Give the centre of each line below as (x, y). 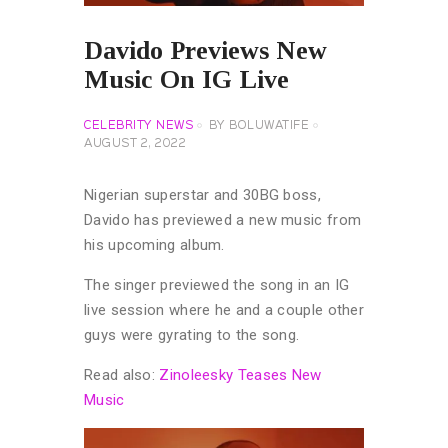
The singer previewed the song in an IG (217, 284)
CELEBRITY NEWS (138, 125)
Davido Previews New (205, 51)
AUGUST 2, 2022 (135, 143)
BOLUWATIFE (269, 125)
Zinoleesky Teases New (240, 374)
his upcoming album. (154, 244)
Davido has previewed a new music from (223, 219)
